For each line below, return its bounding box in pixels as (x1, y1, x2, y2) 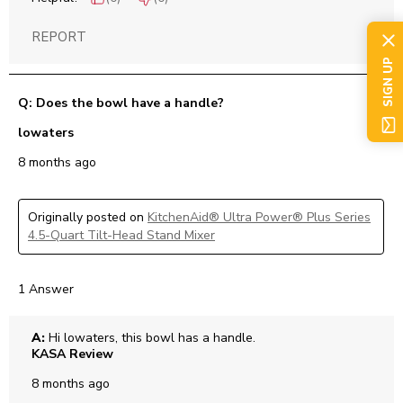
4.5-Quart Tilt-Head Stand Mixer (28, 227, 215, 245)
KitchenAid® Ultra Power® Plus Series (148, 209, 371, 227)
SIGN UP (380, 56, 397, 107)
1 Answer (18, 281, 74, 299)
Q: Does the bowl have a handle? (18, 94, 224, 112)
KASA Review (31, 345, 113, 363)
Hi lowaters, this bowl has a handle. (45, 329, 255, 347)
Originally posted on (28, 209, 148, 227)
